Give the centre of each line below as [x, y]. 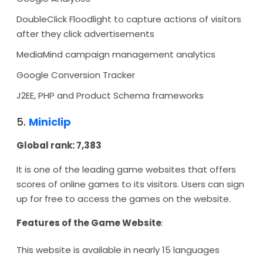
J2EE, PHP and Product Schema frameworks [110, 95]
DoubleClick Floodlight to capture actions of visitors [129, 19]
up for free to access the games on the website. [124, 199]
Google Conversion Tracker [76, 75]
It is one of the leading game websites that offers [126, 169]
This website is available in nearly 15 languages [118, 250]
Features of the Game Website [89, 223]
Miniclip [50, 122]
